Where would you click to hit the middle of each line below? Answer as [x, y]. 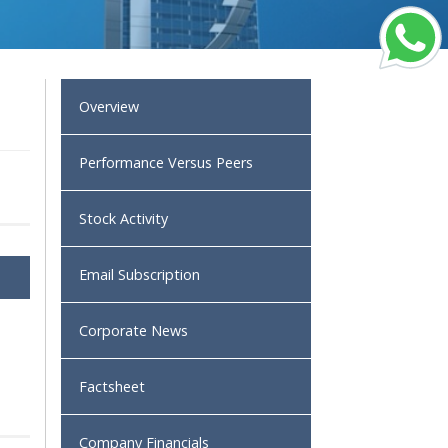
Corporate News [133, 330]
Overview [109, 106]
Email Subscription [139, 274]
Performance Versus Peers [166, 162]
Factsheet [112, 386]
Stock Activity [123, 218]
